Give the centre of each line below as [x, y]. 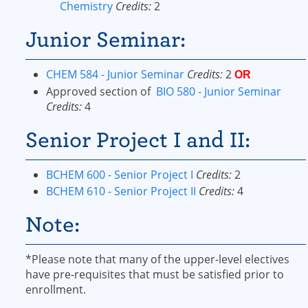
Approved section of [98, 91]
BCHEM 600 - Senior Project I [120, 175]
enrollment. [56, 289]
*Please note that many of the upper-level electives [157, 259]
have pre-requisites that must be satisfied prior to [155, 274]
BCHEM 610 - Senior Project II [121, 191]
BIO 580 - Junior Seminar [219, 91]
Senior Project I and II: [138, 140]
